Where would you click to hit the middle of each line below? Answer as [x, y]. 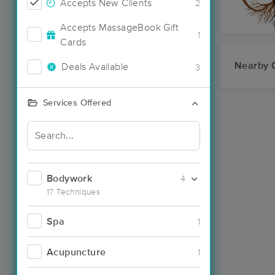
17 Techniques [74, 192]
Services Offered [77, 103]
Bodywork [70, 178]
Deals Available [95, 67]
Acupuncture [76, 252]
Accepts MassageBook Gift [119, 27]
